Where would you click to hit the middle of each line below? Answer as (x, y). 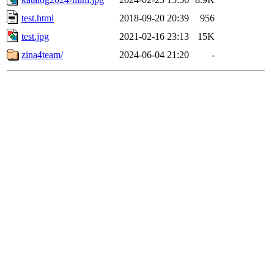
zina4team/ (42, 54)
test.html (38, 18)
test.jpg (35, 36)
